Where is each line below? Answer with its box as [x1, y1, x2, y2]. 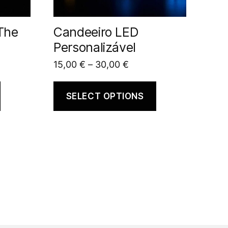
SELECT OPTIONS [66, 91, 144, 101]
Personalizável [53, 40, 136, 55]
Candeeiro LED [53, 24, 139, 40]
